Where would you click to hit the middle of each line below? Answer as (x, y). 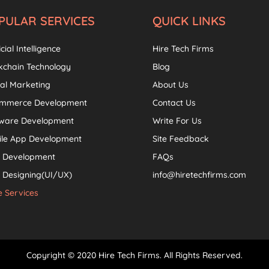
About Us (170, 84)
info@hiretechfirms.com (199, 174)
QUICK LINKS (189, 20)
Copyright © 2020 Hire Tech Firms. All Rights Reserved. (134, 255)
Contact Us (174, 102)
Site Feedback (180, 138)
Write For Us (177, 120)
